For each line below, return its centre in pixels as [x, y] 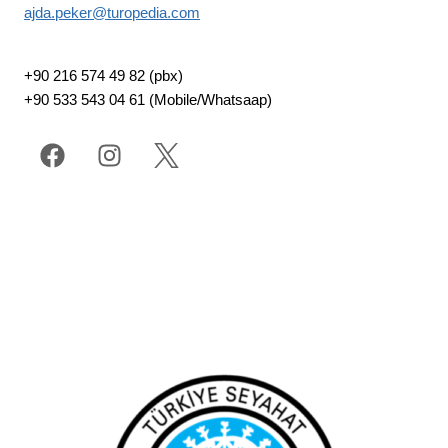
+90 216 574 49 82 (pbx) [103, 75]
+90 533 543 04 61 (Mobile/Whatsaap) [148, 99]
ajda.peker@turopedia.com [112, 12]
